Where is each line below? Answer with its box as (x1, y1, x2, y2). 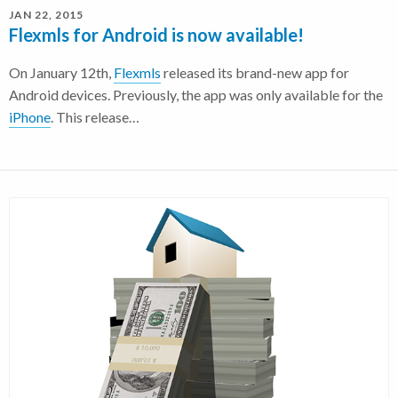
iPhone (9, 108, 51, 126)
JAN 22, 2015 (9, 8, 84, 22)
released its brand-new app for (161, 64, 349, 82)
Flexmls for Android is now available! (9, 24, 304, 46)
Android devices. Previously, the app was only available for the (9, 86, 383, 104)
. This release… (51, 108, 139, 126)
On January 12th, (9, 64, 114, 82)
